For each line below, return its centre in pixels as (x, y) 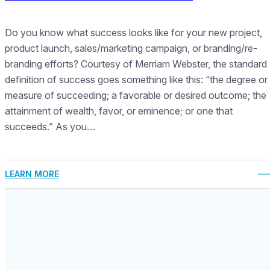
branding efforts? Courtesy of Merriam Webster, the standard (136, 64)
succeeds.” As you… (50, 127)
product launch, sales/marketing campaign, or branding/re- (131, 49)
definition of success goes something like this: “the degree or (136, 80)
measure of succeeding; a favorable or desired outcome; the (136, 96)
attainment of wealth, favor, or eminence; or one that (119, 111)
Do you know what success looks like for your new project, (133, 33)
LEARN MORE (32, 174)
